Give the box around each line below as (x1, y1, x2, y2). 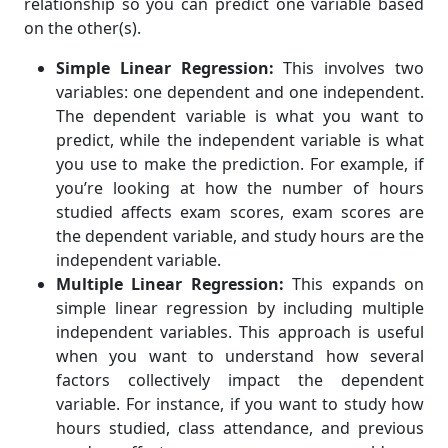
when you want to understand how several (56, 345, 424, 367)
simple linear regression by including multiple (56, 297, 424, 319)
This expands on (283, 273, 425, 295)
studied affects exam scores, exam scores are (56, 201, 424, 223)
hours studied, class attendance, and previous (56, 417, 424, 439)
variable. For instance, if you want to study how (56, 393, 424, 415)
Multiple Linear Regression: (56, 273, 284, 295)
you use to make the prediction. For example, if (56, 153, 424, 175)
